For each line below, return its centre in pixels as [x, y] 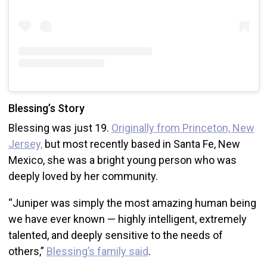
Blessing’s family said [97, 251]
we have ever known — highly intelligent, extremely [127, 219]
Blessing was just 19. [60, 128]
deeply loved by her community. [84, 176]
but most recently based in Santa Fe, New [141, 144]
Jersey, [25, 144]
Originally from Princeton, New [183, 128]
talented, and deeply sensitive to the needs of [115, 235]
